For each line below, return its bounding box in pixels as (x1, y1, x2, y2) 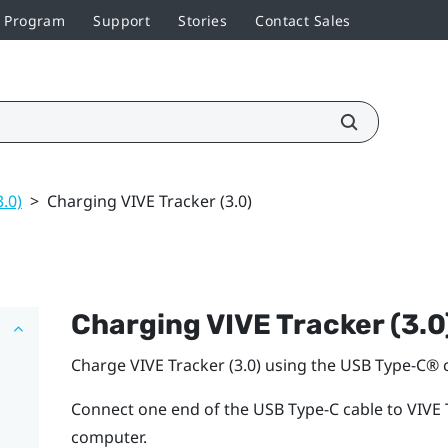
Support (93, 10, 151, 30)
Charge (70, 353, 130, 376)
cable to (338, 397, 407, 420)
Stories (178, 10, 228, 30)
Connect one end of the (70, 397, 253, 420)
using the (260, 353, 340, 376)
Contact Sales (255, 10, 351, 30)
